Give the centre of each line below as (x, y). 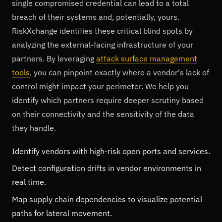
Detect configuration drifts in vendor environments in (107, 168)
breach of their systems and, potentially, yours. (96, 17)
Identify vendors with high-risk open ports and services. (111, 151)
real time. (29, 182)
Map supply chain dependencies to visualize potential (107, 199)
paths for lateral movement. (62, 213)
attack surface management (147, 58)
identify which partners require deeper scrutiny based (108, 100)
